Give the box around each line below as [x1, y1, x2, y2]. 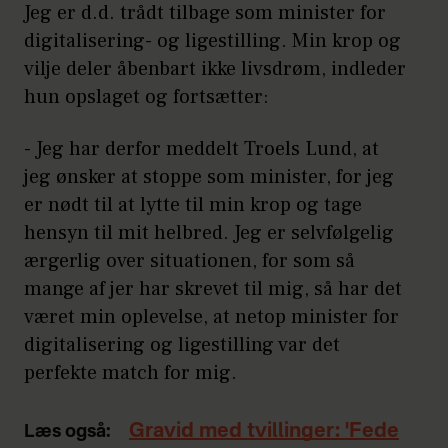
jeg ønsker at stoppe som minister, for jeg [24, 163, 394, 190]
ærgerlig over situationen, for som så [24, 247, 355, 274]
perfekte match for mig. [24, 359, 237, 386]
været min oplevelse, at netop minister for [24, 303, 399, 330]
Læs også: [24, 422, 111, 441]
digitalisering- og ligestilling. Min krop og [24, 27, 401, 54]
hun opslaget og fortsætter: [24, 83, 269, 110]
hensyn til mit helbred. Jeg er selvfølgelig [24, 219, 394, 246]
